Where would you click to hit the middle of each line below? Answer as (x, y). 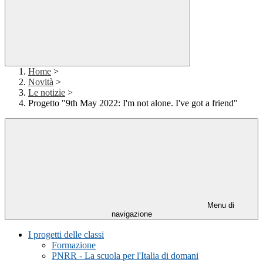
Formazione (74, 245)
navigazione (131, 214)
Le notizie (47, 93)
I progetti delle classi (66, 235)
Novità (41, 82)
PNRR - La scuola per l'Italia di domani (125, 256)
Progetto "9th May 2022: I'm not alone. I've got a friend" (133, 103)
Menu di (220, 205)
